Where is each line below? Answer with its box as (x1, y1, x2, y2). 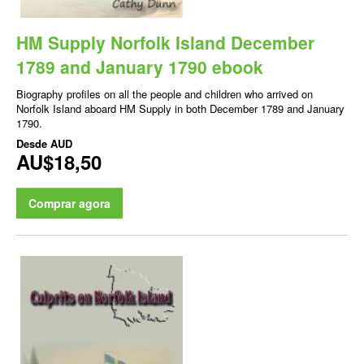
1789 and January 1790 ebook (16, 54, 263, 80)
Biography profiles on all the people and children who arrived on (16, 86, 313, 102)
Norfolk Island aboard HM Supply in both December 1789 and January (16, 101, 344, 117)
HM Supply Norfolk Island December (16, 30, 314, 55)
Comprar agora (28, 195, 110, 212)
